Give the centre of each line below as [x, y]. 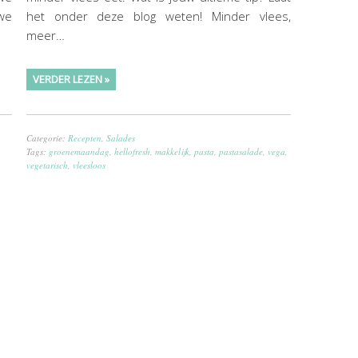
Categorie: [47, 137]
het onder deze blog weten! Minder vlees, [158, 16]
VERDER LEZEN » [71, 79]
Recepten [84, 137]
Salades [120, 137]
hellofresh [132, 151]
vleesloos [89, 165]
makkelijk [172, 151]
